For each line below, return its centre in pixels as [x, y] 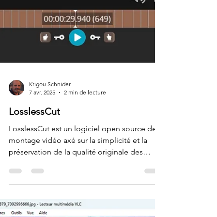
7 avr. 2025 [42, 174]
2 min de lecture [85, 174]
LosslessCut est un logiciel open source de [83, 210]
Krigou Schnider [50, 165]
